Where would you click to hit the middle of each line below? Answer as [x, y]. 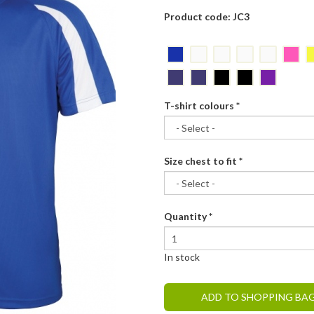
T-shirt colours [200, 106]
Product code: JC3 [206, 17]
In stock [182, 257]
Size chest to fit [201, 161]
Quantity [186, 217]
